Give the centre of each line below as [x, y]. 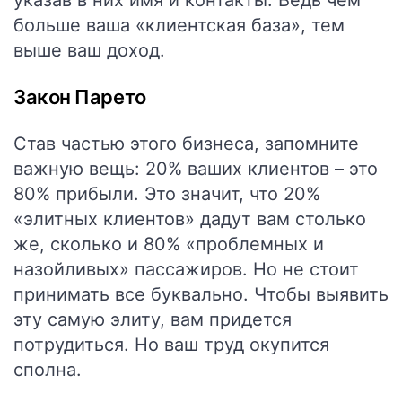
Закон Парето [80, 97]
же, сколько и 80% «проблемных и [169, 244]
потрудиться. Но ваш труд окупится [171, 345]
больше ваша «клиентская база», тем [179, 25]
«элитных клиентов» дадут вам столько [190, 219]
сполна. [48, 370]
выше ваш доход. [89, 50]
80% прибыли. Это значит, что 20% [167, 194]
